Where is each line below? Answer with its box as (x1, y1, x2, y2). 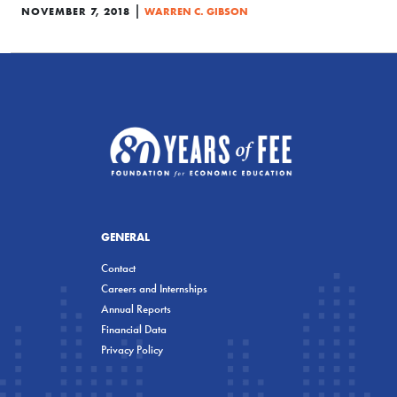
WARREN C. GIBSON (144, 4, 248, 18)
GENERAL (101, 229, 150, 244)
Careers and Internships (101, 281, 207, 295)
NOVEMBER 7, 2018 (21, 4, 130, 18)
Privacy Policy (101, 342, 163, 356)
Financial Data (101, 322, 167, 336)
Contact (101, 261, 136, 275)
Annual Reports (101, 301, 171, 315)
